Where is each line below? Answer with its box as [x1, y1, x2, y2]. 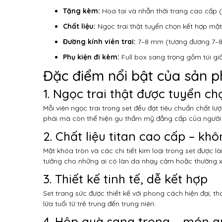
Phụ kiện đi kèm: [63, 52, 119, 61]
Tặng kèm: [63, 6, 100, 15]
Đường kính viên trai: [63, 37, 136, 46]
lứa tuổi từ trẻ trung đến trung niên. [43, 199, 156, 208]
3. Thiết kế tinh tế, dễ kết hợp [43, 170, 208, 186]
